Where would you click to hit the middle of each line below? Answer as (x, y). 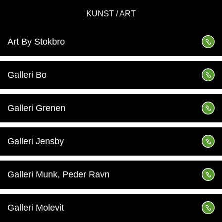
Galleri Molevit (36, 208)
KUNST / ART (111, 14)
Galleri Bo (27, 75)
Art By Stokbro (36, 42)
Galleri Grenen (36, 108)
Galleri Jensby (36, 141)
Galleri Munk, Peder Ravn (58, 174)
